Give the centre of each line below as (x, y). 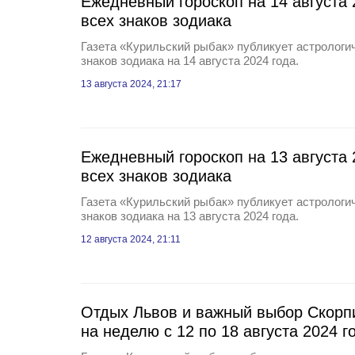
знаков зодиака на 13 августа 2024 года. (190, 216)
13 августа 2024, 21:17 (131, 84)
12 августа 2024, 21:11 (131, 239)
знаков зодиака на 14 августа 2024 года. (190, 61)
